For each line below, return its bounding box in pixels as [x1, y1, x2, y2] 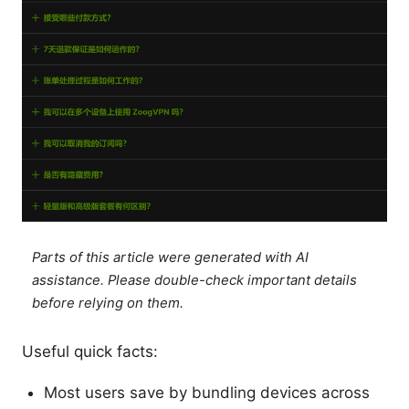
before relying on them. [32, 294, 184, 311]
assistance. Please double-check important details [32, 271, 358, 288]
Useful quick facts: [22, 341, 158, 361]
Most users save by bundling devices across [44, 383, 370, 402]
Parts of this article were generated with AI [32, 248, 309, 266]
